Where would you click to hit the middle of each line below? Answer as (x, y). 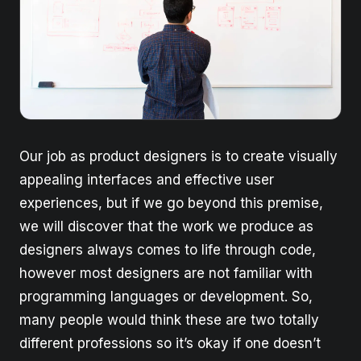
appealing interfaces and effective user (147, 179)
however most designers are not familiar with (166, 273)
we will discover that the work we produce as (166, 226)
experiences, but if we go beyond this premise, (171, 203)
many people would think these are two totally (169, 320)
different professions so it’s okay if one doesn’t (170, 343)
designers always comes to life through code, (168, 249)
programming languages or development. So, (166, 296)
